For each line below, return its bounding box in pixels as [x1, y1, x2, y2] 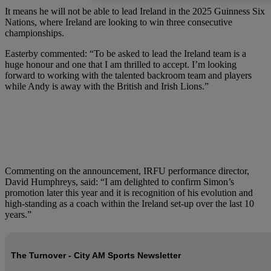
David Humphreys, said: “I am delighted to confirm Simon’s [5, 177, 234, 188]
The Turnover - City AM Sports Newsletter [11, 250, 181, 261]
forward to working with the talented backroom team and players [5, 70, 252, 81]
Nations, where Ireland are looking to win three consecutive [5, 17, 232, 28]
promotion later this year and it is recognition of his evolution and [5, 188, 253, 198]
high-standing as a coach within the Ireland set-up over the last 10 [5, 198, 254, 209]
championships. [5, 28, 64, 39]
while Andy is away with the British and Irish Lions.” [5, 81, 209, 92]
